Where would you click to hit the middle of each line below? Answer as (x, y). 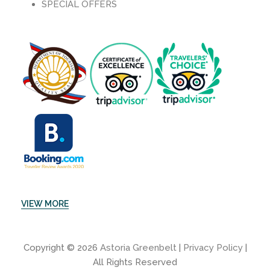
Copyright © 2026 (61, 247)
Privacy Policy (213, 247)
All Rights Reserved (135, 262)
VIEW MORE (45, 203)
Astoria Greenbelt (138, 247)
